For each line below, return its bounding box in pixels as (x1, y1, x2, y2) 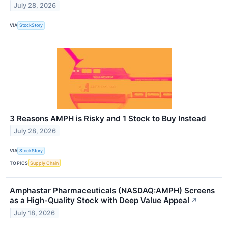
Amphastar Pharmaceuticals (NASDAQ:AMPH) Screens (10, 186, 215, 196)
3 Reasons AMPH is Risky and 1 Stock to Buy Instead (10, 113, 206, 123)
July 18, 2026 (14, 209, 55, 217)
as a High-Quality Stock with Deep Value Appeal (10, 195, 189, 206)
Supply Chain (30, 160, 59, 166)
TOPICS (10, 160, 28, 166)
